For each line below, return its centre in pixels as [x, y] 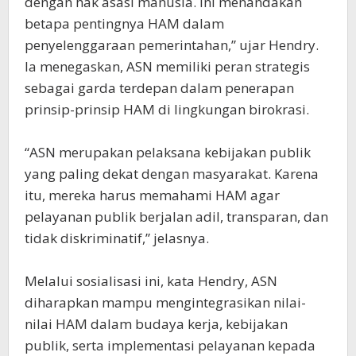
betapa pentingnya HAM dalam [124, 23]
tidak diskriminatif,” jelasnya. [117, 238]
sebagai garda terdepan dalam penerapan [159, 87]
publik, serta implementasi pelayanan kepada [170, 345]
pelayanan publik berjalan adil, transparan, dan [176, 216]
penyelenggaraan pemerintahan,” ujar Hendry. [172, 44]
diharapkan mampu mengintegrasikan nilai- [165, 302]
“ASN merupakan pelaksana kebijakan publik [168, 152]
